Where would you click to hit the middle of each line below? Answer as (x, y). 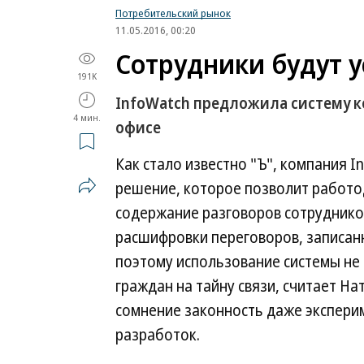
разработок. (158, 335)
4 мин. (87, 117)
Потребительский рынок (173, 13)
